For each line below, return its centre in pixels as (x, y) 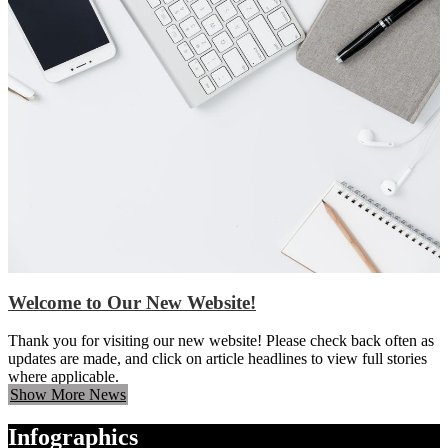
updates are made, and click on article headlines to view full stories (217, 359)
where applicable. (63, 377)
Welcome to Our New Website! (132, 302)
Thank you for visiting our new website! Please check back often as (221, 341)
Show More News (68, 395)
